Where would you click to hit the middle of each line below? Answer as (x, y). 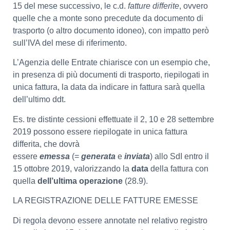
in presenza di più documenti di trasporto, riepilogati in (111, 75)
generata (99, 156)
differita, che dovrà (46, 144)
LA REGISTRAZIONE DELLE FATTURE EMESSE (106, 201)
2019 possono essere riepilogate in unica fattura (100, 131)
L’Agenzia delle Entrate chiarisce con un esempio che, (111, 63)
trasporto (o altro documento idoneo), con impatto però (111, 31)
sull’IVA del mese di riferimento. (70, 43)
